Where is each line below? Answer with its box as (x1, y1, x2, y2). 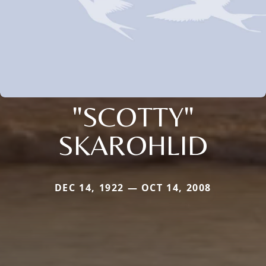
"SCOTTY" (72, 99, 194, 133)
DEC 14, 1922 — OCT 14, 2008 (54, 180, 212, 194)
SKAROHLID (58, 128, 208, 161)
